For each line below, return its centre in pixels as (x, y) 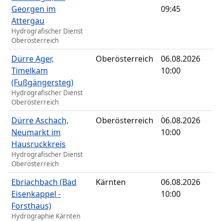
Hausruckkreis (39, 144)
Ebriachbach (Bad (44, 182)
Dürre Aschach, (40, 121)
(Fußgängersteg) (43, 83)
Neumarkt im (36, 132)
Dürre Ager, (33, 59)
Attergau (28, 21)
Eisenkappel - (36, 194)
